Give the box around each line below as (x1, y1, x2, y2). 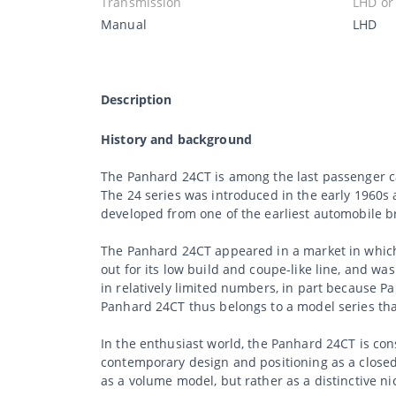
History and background (101, 130, 252, 148)
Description (101, 90, 172, 108)
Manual (101, 15, 147, 33)
